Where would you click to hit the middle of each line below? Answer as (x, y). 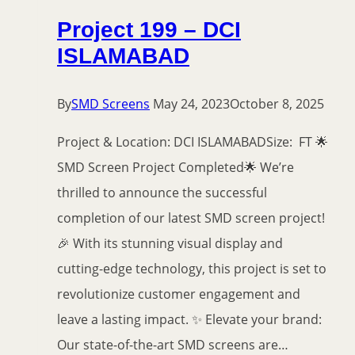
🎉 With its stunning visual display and (170, 244)
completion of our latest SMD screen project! (191, 218)
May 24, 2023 (191, 104)
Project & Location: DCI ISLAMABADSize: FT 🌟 (193, 142)
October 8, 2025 (277, 104)
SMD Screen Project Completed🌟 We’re (176, 168)
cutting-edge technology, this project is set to (192, 269)
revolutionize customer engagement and (179, 294)
